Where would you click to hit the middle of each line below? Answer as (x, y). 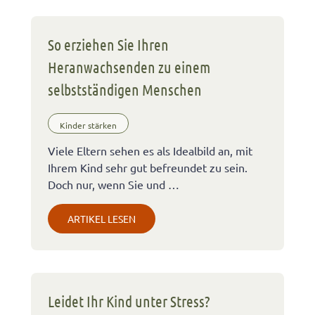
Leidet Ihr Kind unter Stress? (129, 301)
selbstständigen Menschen (125, 90)
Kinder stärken (88, 125)
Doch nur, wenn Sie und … (114, 185)
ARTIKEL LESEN (102, 219)
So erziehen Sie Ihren (108, 45)
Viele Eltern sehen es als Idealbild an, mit (150, 151)
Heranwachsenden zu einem (129, 67)
